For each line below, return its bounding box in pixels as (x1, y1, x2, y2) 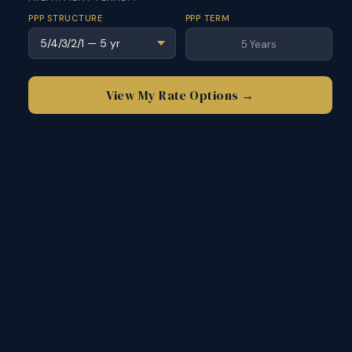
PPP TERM (185, 13, 230, 24)
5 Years (240, 37, 277, 51)
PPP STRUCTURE (28, 13, 104, 24)
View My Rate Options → (106, 86, 255, 104)
